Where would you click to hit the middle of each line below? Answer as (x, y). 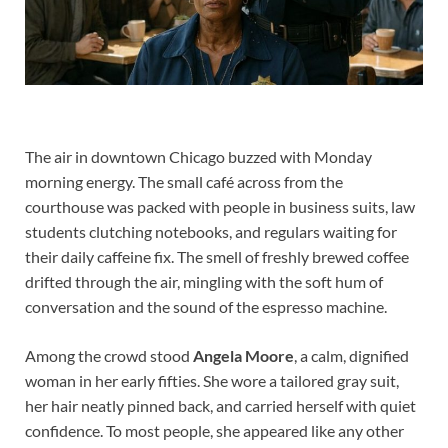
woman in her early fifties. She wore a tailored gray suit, (212, 380)
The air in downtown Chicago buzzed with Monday (198, 156)
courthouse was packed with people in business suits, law (220, 206)
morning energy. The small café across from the (184, 181)
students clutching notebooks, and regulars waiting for (211, 231)
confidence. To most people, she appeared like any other (214, 430)
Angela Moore (243, 355)
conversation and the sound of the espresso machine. (206, 306)
